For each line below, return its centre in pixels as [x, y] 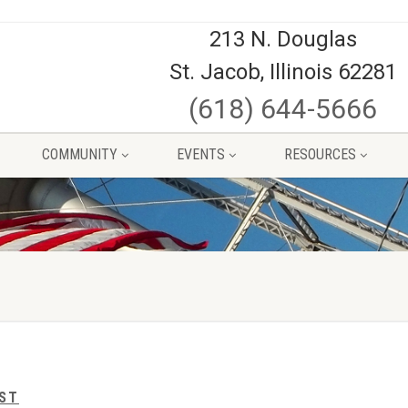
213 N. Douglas [283, 39]
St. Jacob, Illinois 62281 [283, 72]
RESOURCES [320, 154]
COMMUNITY [79, 154]
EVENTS [200, 154]
